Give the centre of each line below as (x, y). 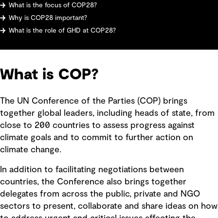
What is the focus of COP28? (53, 5)
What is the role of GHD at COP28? (62, 30)
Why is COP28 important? (48, 18)
